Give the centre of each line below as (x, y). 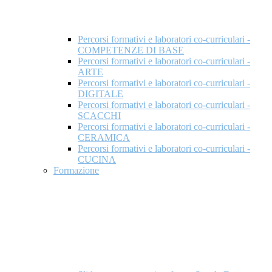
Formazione (76, 171)
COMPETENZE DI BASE (131, 50)
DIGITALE (100, 94)
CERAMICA (104, 138)
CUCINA (97, 160)
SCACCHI (99, 116)
